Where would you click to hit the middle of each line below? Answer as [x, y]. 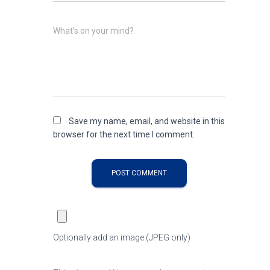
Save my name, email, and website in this [147, 121]
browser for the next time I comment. [124, 134]
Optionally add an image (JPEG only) [122, 237]
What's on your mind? [93, 31]
